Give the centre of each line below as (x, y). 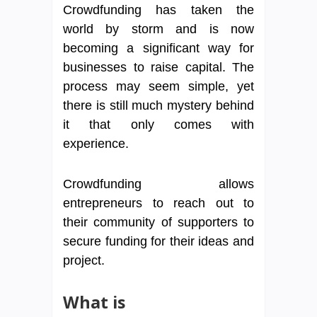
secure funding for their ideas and (158, 242)
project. (84, 261)
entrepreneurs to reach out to (158, 203)
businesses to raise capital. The (158, 68)
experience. (96, 144)
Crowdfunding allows (158, 184)
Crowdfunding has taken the (158, 10)
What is (94, 302)
